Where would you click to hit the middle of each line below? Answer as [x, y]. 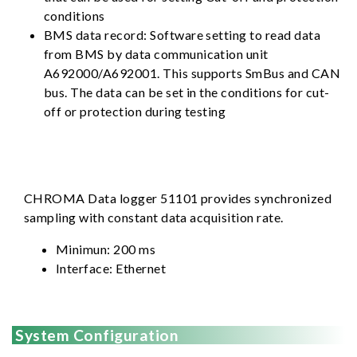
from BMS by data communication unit [156, 54]
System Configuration [96, 335]
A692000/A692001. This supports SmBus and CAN [192, 73]
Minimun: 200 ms [106, 249]
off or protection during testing [135, 111]
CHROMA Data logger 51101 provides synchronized [178, 198]
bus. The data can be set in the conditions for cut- [187, 92]
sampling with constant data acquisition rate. [154, 217]
